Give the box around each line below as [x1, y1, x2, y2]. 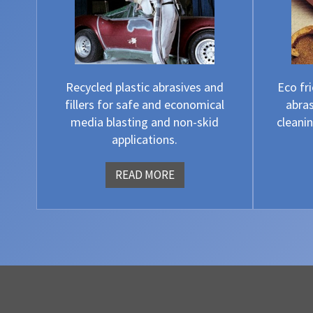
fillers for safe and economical [65, 96, 224, 113]
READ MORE [115, 167, 175, 183]
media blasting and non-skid [71, 114, 219, 131]
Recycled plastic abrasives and [66, 79, 224, 96]
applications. [112, 131, 177, 148]
